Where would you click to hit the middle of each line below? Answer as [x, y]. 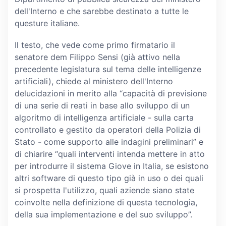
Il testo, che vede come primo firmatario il [95, 45]
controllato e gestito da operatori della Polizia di [107, 129]
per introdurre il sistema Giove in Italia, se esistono [111, 166]
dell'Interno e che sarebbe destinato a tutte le [101, 11]
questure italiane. [47, 23]
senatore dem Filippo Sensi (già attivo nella [97, 57]
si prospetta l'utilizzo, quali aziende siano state [104, 190]
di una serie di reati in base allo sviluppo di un [102, 105]
